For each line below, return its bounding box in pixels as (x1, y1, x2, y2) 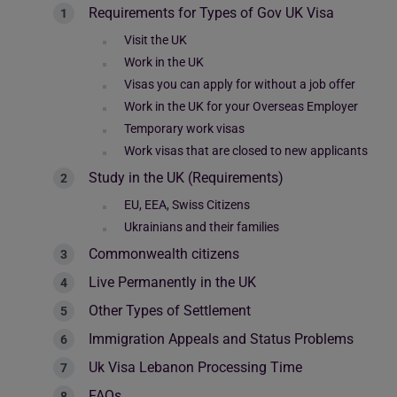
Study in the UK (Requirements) (89, 169, 284, 186)
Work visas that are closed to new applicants (124, 144, 368, 158)
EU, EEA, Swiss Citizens (124, 198, 250, 212)
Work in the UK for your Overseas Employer (124, 99, 358, 113)
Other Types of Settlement (89, 302, 251, 319)
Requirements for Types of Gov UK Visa (89, 4, 334, 21)
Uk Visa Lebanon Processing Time (89, 359, 302, 376)
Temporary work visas (124, 121, 245, 136)
